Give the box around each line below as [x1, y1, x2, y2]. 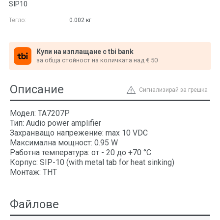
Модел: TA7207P [10, 109, 70, 118]
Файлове [10, 197, 59, 211]
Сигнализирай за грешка [139, 86, 208, 93]
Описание [10, 82, 64, 96]
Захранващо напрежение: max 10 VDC [10, 128, 148, 137]
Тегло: [9, 16, 26, 24]
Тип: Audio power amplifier [10, 118, 101, 128]
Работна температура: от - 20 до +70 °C [10, 148, 151, 157]
